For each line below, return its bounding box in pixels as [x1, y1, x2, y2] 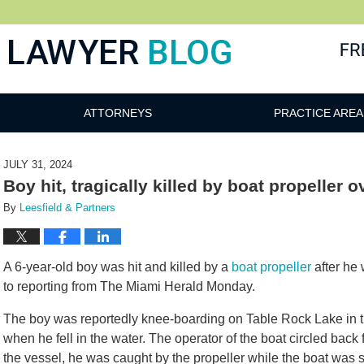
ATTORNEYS [84, 106, 152, 119]
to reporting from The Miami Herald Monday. [3, 279, 258, 293]
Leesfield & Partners [19, 201, 115, 214]
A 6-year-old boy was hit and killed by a [3, 260, 232, 274]
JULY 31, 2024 [3, 158, 72, 171]
